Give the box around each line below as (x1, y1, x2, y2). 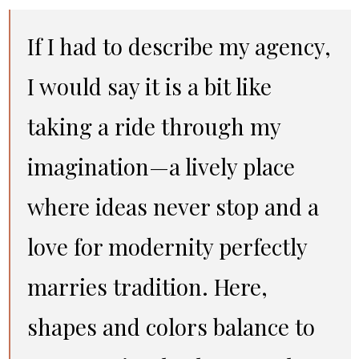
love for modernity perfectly (26, 231, 308, 261)
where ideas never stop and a (26, 191, 319, 221)
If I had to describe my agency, (26, 30, 331, 61)
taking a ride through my (26, 111, 281, 141)
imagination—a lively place (26, 151, 295, 181)
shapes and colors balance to (26, 311, 315, 341)
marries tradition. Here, (26, 271, 268, 301)
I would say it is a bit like (26, 71, 272, 101)
